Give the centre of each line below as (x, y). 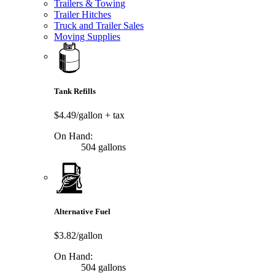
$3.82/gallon (78, 236)
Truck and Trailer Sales (99, 25)
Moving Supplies (87, 36)
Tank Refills (75, 91)
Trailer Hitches (83, 14)
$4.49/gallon (79, 115)
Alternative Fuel (82, 212)
